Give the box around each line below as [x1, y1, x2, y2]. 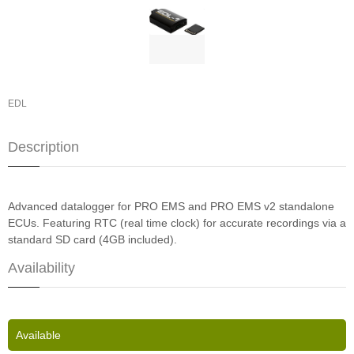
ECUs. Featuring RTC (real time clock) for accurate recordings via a [8, 216, 346, 229]
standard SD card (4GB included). [8, 232, 180, 246]
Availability [8, 259, 75, 276]
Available [16, 328, 61, 341]
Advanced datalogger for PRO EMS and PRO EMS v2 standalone [8, 199, 334, 213]
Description [8, 138, 79, 155]
